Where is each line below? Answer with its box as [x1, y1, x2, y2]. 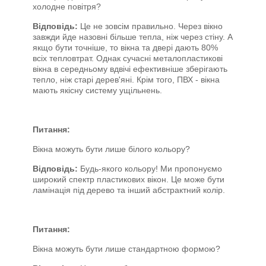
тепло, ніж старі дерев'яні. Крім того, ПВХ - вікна [33, 75, 220, 84]
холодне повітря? [33, 2, 101, 11]
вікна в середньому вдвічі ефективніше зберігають [33, 64, 227, 74]
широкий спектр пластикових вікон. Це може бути [33, 175, 224, 184]
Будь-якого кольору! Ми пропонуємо [80, 164, 222, 173]
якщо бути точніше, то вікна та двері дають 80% [33, 43, 218, 52]
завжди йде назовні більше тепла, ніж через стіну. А [33, 32, 233, 42]
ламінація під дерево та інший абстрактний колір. [33, 185, 225, 195]
